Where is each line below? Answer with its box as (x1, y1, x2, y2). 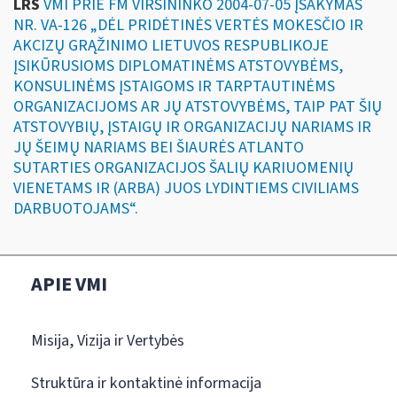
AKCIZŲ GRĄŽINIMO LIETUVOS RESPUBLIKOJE (13, 34, 329, 57)
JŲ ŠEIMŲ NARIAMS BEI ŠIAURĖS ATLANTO (13, 136, 304, 159)
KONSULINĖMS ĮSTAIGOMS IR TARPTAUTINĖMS (13, 74, 335, 97)
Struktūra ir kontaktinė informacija (31, 371, 261, 394)
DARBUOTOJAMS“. (13, 197, 138, 220)
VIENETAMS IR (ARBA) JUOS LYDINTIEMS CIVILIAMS (13, 176, 359, 199)
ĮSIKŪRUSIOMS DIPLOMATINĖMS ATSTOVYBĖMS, (13, 54, 343, 77)
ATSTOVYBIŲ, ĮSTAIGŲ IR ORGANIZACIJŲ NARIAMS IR (13, 115, 371, 138)
